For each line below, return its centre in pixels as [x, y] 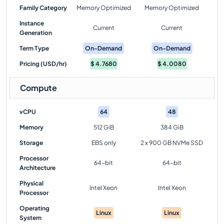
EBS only [103, 143]
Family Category [43, 8]
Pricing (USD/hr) [43, 64]
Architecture [37, 168]
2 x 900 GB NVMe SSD [172, 143]
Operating [34, 208]
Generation [36, 33]
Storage [31, 143]
